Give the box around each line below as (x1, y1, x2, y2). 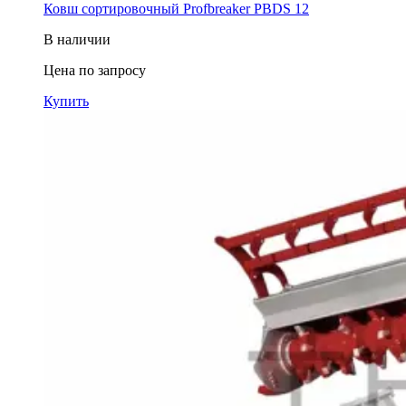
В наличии (43, 31, 111, 47)
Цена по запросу (43, 62, 146, 78)
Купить (43, 92, 89, 109)
